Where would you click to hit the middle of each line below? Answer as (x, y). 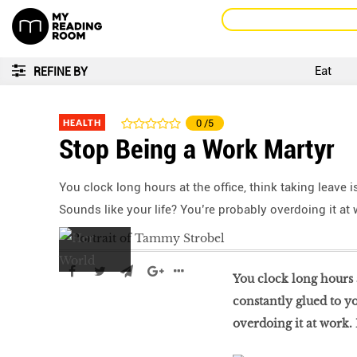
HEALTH (82, 122)
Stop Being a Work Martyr (197, 149)
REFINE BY (61, 72)
